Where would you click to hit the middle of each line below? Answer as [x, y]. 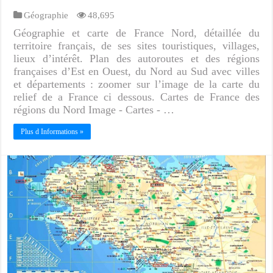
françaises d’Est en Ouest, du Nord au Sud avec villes [136, 71]
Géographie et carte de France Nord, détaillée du [136, 33]
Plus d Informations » [52, 131]
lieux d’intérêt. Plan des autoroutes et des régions [136, 58]
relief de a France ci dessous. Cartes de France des [136, 97]
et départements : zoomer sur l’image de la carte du [136, 84]
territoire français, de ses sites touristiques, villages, [136, 45]
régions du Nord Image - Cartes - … [94, 109]
